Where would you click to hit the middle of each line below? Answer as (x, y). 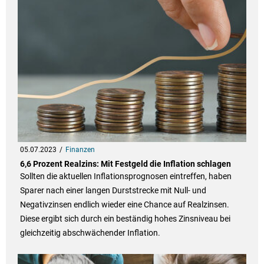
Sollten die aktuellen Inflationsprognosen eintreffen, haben (126, 176)
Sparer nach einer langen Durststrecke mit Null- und (113, 191)
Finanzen (80, 150)
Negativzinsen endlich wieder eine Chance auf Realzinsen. (124, 205)
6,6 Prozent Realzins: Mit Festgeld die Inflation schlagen (125, 164)
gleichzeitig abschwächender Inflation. (90, 233)
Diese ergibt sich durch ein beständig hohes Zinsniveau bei (125, 219)
